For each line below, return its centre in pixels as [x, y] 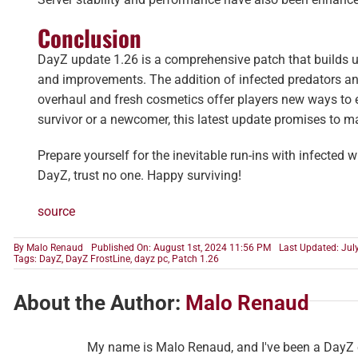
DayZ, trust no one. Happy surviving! [140, 175]
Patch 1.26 [196, 259]
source [57, 211]
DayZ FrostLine [98, 259]
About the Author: [100, 302]
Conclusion [90, 37]
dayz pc [151, 259]
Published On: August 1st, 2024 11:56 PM [181, 247]
